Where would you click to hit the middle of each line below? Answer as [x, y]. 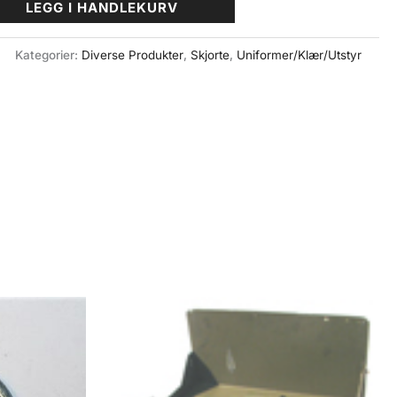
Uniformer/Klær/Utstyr [300, 55]
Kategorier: [49, 55]
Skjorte [210, 55]
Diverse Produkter [133, 55]
